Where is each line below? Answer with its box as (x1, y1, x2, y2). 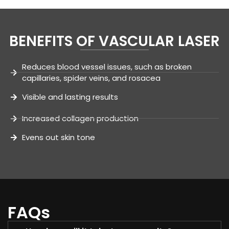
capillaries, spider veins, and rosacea (21, 72, 161, 83)
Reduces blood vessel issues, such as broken (21, 61, 192, 72)
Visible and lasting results (21, 91, 118, 102)
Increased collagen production (21, 112, 139, 124)
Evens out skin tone (21, 131, 95, 143)
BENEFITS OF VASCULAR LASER (9, 31, 220, 51)
